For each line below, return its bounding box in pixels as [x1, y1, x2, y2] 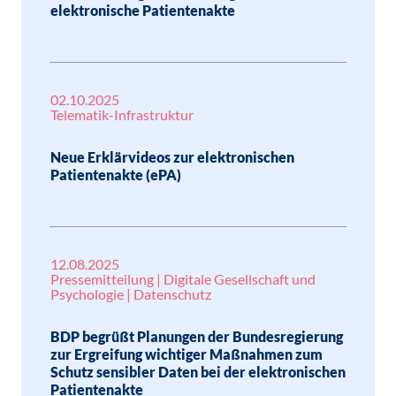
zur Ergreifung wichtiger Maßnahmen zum [50, 346, 323, 362]
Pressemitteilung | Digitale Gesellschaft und [50, 270, 316, 287]
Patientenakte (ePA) [50, 166, 181, 183]
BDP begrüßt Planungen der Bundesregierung [50, 328, 343, 345]
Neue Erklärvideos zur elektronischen [50, 148, 294, 165]
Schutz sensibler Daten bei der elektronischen [50, 363, 346, 380]
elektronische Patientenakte [50, 2, 235, 19]
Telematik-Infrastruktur [50, 106, 194, 123]
